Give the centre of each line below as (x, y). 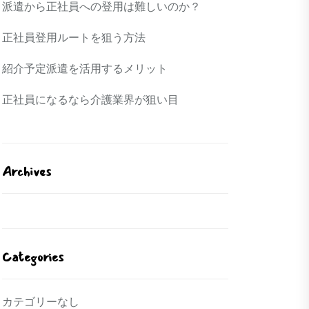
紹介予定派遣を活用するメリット (85, 69)
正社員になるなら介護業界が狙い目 (90, 100)
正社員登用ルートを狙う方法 (74, 38)
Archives (27, 172)
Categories (33, 257)
